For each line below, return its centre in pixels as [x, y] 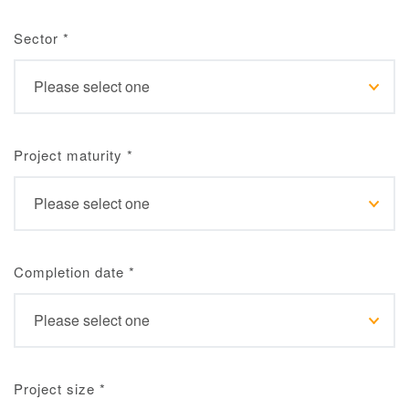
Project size [57, 388]
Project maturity [70, 155]
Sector [38, 38]
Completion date [71, 272]
